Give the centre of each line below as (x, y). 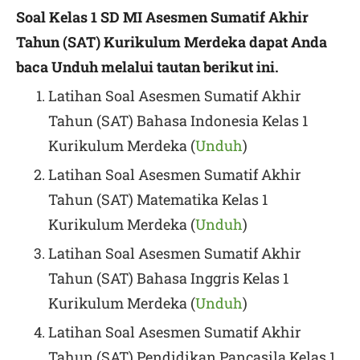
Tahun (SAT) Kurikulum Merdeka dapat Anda (172, 42)
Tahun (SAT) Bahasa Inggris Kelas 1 (168, 278)
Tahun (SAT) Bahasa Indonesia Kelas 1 (178, 121)
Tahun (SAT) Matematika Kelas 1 (158, 199)
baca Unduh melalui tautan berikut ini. (147, 67)
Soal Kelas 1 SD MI (81, 17)
